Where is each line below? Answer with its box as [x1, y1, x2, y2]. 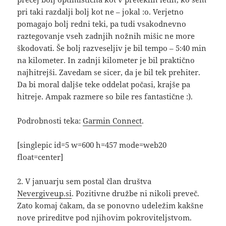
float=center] [17, 152, 64, 162]
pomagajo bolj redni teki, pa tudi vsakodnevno [17, 19, 187, 29]
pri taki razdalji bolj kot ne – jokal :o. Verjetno [17, 7, 184, 17]
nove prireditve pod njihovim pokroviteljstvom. [17, 212, 192, 223]
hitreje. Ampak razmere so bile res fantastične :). [17, 91, 193, 102]
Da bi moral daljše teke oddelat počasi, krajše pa [17, 79, 191, 90]
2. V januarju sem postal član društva [17, 176, 152, 187]
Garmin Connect [83, 116, 142, 126]
